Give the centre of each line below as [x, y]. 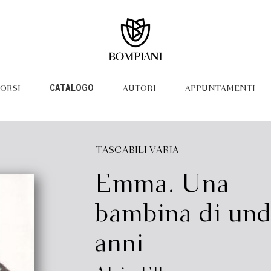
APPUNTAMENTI [220, 89]
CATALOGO [71, 89]
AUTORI [139, 89]
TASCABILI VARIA [137, 150]
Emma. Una [162, 185]
